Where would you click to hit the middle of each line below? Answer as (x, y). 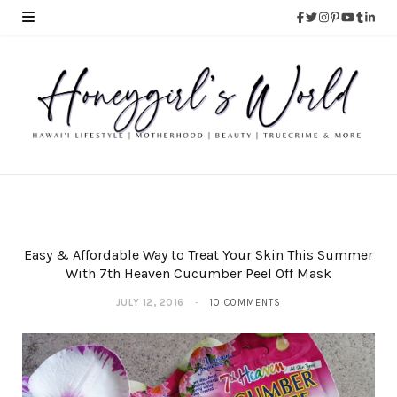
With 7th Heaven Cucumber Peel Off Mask (198, 274)
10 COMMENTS (245, 303)
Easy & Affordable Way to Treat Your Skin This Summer (198, 255)
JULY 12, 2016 (150, 303)
